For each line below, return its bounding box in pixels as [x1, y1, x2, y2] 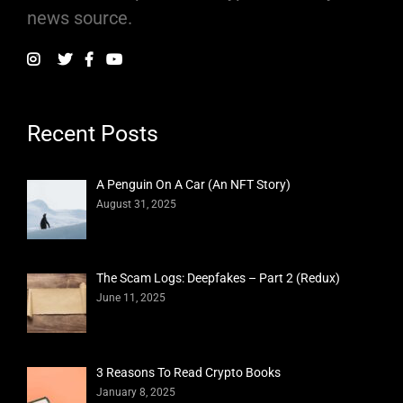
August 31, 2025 [96, 198, 177, 211]
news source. [27, 7, 132, 30]
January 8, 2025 [96, 385, 176, 399]
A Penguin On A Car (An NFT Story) [96, 177, 291, 193]
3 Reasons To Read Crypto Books [96, 364, 282, 380]
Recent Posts [27, 121, 158, 148]
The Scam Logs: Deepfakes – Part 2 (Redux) [96, 271, 341, 286]
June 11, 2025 [96, 291, 166, 305]
